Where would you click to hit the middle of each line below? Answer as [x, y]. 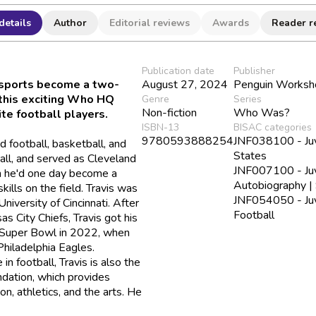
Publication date [178, 71]
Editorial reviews [149, 23]
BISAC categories [273, 127]
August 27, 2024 [185, 84]
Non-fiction [170, 113]
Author [70, 23]
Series [248, 99]
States [250, 156]
